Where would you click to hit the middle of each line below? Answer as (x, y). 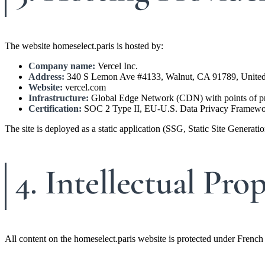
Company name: (62, 66)
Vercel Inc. (117, 66)
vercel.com (84, 87)
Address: (46, 76)
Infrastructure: (59, 98)
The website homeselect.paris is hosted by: (84, 46)
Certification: (55, 108)
